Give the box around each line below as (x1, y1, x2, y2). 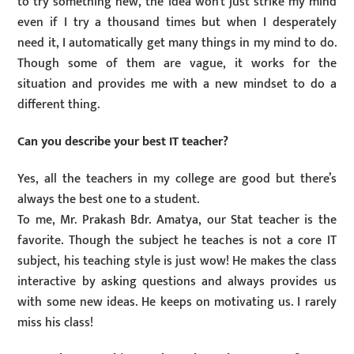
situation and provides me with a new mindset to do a (17, 73, 337, 96)
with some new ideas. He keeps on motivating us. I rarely (17, 291, 337, 313)
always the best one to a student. (17, 188, 200, 210)
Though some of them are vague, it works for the (17, 53, 337, 75)
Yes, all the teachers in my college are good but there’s (17, 168, 337, 190)
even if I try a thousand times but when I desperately (17, 12, 337, 34)
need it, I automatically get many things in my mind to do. (17, 32, 337, 55)
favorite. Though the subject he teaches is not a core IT (17, 229, 337, 251)
